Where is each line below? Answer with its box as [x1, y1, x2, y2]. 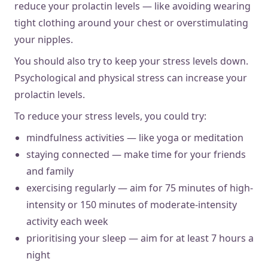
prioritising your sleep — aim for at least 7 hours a [26, 231, 254, 245]
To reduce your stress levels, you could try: [14, 109, 206, 123]
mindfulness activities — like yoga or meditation [26, 130, 243, 144]
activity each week [26, 214, 108, 228]
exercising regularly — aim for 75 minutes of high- [26, 181, 253, 194]
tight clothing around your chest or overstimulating [14, 16, 248, 29]
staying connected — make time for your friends [26, 147, 246, 161]
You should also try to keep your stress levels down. [14, 54, 248, 68]
